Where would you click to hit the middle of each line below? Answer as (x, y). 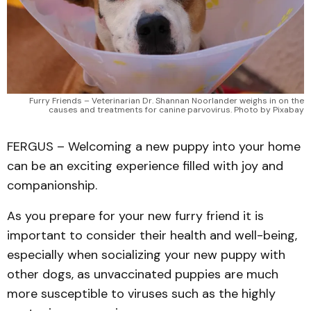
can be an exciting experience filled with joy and (145, 166)
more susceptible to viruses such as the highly (141, 294)
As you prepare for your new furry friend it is (135, 216)
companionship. (52, 185)
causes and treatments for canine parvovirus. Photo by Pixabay (176, 110)
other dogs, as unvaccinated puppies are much (143, 274)
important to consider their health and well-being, (152, 235)
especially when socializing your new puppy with (146, 255)
